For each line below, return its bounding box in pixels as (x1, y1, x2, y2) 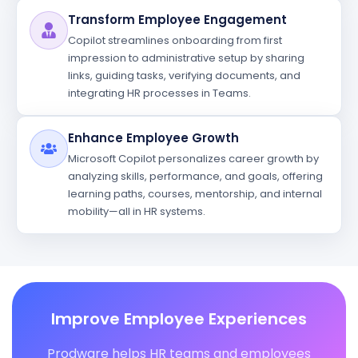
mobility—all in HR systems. (68, 204, 205, 219)
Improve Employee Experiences (51, 308, 307, 330)
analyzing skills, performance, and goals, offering (68, 169, 323, 184)
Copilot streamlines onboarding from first (68, 33, 282, 48)
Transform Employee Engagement (68, 11, 287, 28)
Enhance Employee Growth (68, 129, 242, 146)
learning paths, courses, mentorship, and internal (68, 186, 322, 201)
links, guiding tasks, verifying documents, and (68, 68, 300, 83)
